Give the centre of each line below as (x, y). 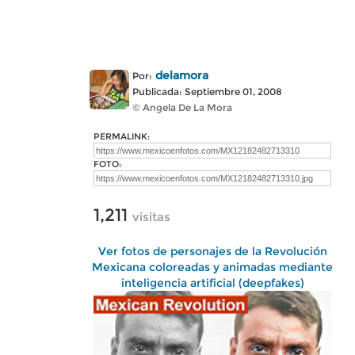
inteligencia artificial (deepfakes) (212, 283)
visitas (151, 217)
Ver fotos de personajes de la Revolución (212, 251)
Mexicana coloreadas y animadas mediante (212, 267)
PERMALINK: (122, 136)
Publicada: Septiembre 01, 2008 (207, 92)
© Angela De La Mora (182, 107)
